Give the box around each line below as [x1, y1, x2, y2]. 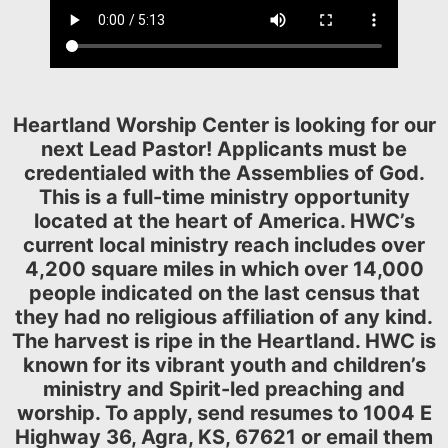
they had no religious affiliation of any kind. [15, 304, 433, 329]
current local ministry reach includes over [23, 232, 425, 257]
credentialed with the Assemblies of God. [23, 160, 425, 185]
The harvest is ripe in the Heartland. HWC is [12, 328, 436, 353]
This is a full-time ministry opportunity [38, 184, 410, 209]
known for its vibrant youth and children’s [22, 352, 426, 377]
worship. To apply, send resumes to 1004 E [16, 400, 432, 425]
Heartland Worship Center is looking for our [12, 112, 436, 137]
